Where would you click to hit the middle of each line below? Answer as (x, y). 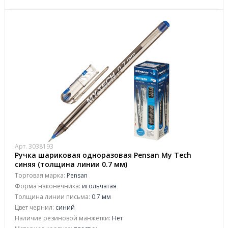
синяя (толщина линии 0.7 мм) (71, 164)
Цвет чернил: (34, 207)
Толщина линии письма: (52, 197)
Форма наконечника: (48, 186)
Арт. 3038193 (34, 146)
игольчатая (98, 186)
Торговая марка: (40, 175)
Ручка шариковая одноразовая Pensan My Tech (103, 155)
